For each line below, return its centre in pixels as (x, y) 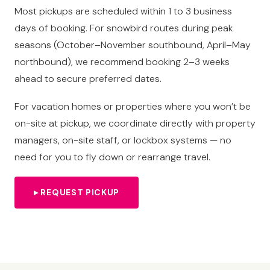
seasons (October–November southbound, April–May (133, 45)
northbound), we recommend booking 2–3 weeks (122, 62)
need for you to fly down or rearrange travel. (112, 157)
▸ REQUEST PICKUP (77, 192)
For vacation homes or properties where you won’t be (133, 106)
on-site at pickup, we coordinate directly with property (135, 123)
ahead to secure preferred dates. (88, 79)
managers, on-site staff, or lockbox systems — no (123, 140)
